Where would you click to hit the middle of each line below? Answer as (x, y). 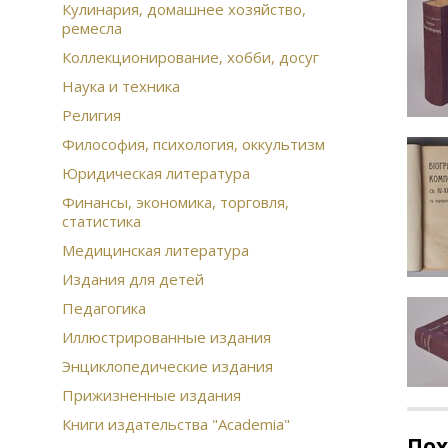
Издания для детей (133, 279)
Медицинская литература (155, 250)
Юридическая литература (156, 173)
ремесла (92, 28)
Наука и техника (121, 86)
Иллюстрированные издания (166, 337)
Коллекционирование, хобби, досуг (190, 57)
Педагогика (104, 308)
